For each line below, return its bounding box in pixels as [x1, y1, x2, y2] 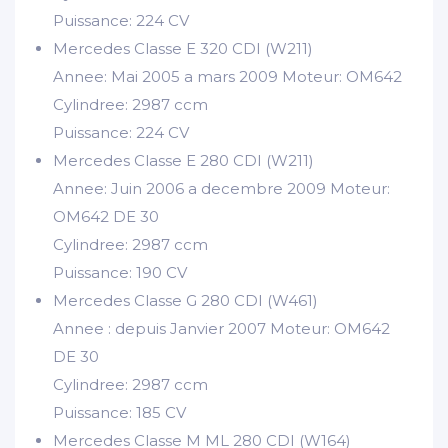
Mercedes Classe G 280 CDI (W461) [53, 290, 318, 310]
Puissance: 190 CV [53, 262, 187, 282]
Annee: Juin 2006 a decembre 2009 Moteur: [53, 178, 390, 198]
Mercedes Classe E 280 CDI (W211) [53, 150, 314, 170]
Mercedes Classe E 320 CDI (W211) [53, 38, 313, 58]
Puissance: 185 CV [53, 402, 186, 422]
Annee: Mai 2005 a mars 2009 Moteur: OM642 [53, 66, 402, 86]
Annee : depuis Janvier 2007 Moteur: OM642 [53, 318, 390, 338]
